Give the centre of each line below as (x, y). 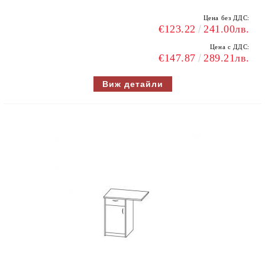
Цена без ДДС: (226, 18)
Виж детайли (132, 84)
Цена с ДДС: (230, 47)
